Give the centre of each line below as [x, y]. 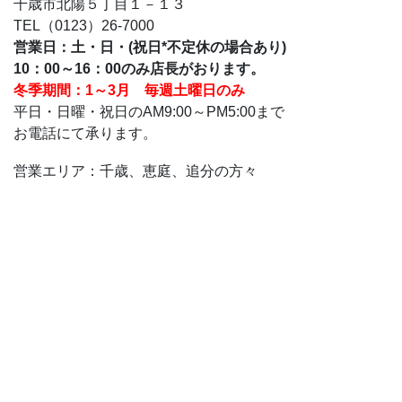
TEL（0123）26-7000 [84, 26]
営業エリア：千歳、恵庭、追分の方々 [135, 171]
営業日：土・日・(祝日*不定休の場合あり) [150, 47]
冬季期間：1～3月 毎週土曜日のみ [129, 90]
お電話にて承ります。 [85, 133]
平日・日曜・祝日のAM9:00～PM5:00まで [149, 112]
